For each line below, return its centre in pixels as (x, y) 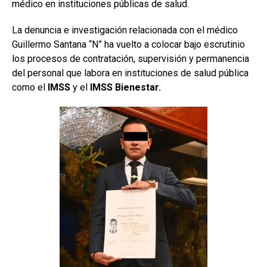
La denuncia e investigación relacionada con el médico (125, 30)
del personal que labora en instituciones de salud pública (130, 73)
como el (29, 87)
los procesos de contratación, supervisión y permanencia (131, 58)
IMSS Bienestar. (125, 87)
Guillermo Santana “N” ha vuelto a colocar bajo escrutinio (128, 44)
